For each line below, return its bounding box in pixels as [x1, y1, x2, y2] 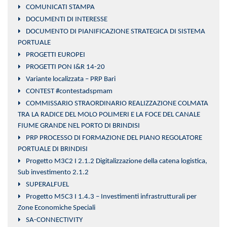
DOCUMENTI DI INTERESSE [26, 15, 107, 23]
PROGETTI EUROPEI [26, 51, 85, 59]
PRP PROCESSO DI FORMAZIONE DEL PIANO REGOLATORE [26, 134, 202, 142]
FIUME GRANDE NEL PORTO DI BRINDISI [18, 122, 140, 130]
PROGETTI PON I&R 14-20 [26, 63, 105, 71]
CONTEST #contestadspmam [26, 87, 112, 95]
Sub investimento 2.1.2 [18, 168, 89, 176]
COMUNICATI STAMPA [26, 3, 95, 11]
